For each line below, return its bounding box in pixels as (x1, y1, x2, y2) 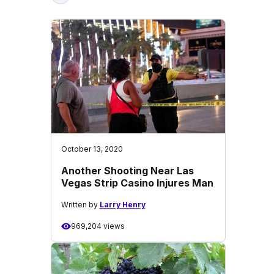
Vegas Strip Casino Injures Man (61, 177, 213, 189)
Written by (61, 200, 100, 209)
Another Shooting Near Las (61, 165, 194, 177)
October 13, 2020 (61, 144, 123, 154)
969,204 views (70, 221, 125, 231)
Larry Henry (99, 200, 146, 209)
